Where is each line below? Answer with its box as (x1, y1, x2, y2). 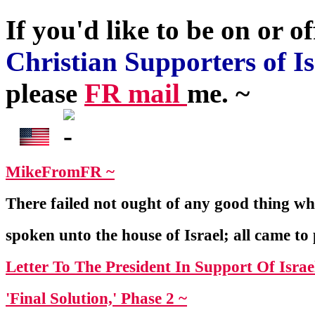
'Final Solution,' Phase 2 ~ (6, 290, 187, 307)
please (6, 78, 84, 108)
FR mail (84, 78, 187, 108)
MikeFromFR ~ (6, 163, 115, 181)
